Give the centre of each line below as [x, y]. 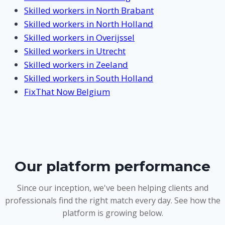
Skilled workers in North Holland [89, 24]
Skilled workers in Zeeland [76, 65]
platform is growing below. [113, 213]
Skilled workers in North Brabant [89, 11]
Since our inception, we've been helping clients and [113, 188]
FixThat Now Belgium [67, 92]
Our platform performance [113, 166]
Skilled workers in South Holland [89, 78]
